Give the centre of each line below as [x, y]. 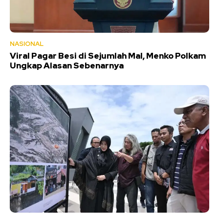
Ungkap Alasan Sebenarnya [67, 65]
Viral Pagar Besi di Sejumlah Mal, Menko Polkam [108, 55]
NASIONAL [27, 44]
